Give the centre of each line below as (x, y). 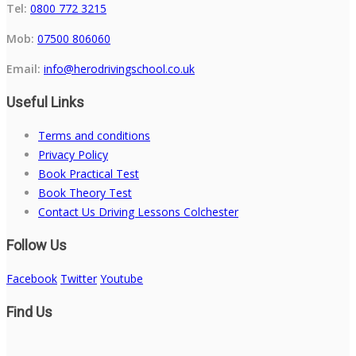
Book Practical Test (89, 173)
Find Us (29, 311)
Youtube (122, 278)
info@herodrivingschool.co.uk (119, 68)
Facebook (32, 278)
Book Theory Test (85, 192)
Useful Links (45, 102)
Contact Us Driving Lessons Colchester (138, 211)
